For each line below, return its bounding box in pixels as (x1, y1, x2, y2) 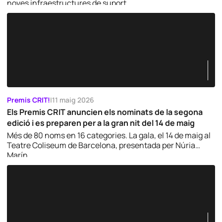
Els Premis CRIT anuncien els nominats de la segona (7, 106, 203, 117)
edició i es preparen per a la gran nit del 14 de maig (7, 117, 195, 128)
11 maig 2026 (52, 95, 94, 105)
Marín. (7, 150, 30, 161)
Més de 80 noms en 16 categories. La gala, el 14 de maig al (7, 130, 211, 141)
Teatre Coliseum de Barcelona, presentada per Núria (7, 140, 195, 151)
